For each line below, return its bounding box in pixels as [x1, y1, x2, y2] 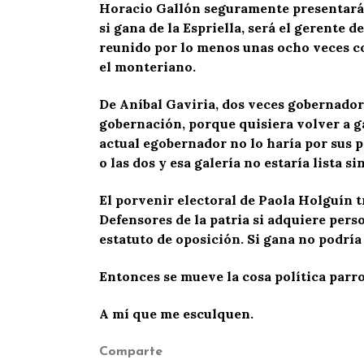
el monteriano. [99, 58, 196, 75]
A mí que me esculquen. [99, 305, 253, 322]
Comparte [99, 344, 162, 358]
